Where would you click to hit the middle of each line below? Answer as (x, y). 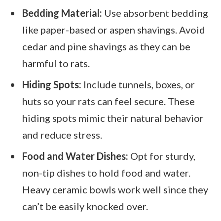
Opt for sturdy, (162, 156)
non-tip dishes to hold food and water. (106, 172)
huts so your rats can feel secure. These (109, 101)
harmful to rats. (56, 63)
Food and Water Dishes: (75, 156)
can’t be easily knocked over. (85, 206)
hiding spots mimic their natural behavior (113, 118)
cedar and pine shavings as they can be (106, 47)
